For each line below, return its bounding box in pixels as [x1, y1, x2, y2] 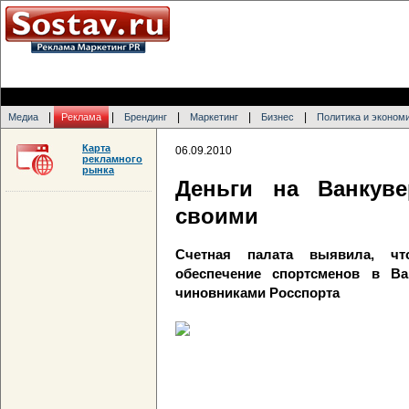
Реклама [61, 111, 101, 122]
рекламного [82, 153, 142, 164]
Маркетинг [190, 111, 238, 122]
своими [175, 204, 258, 229]
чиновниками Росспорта [175, 285, 340, 301]
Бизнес [261, 111, 294, 122]
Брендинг [124, 111, 167, 122]
